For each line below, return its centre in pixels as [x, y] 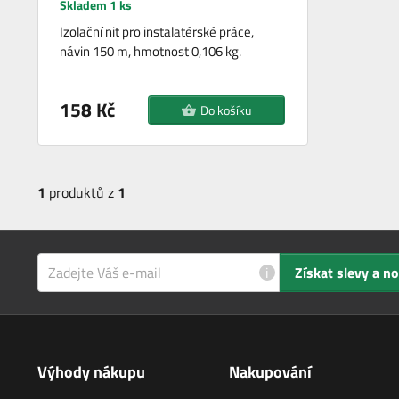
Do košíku [225, 110]
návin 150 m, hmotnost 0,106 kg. [151, 52]
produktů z [81, 193]
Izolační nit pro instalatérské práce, [157, 32]
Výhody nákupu [91, 372]
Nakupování [270, 372]
